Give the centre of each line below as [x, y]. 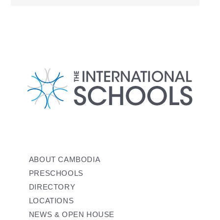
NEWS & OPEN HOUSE [71, 214]
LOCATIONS [51, 200]
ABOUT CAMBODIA [65, 159]
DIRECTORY [52, 187]
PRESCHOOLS [56, 173]
